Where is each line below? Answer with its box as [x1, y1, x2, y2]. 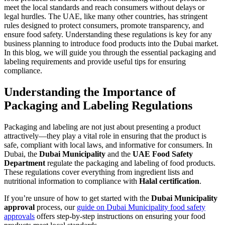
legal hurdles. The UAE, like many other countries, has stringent [4, 12, 207, 21]
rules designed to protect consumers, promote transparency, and [4, 21, 204, 30]
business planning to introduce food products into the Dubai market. [4, 39, 218, 48]
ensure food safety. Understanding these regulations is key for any [4, 30, 212, 39]
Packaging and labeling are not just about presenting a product [4, 123, 200, 132]
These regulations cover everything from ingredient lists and [4, 168, 193, 177]
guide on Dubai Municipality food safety [77, 203, 205, 212]
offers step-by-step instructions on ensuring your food [35, 212, 205, 221]
